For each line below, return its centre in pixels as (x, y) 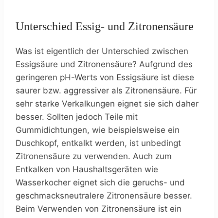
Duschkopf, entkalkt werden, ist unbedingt (98, 143)
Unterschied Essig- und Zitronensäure (105, 26)
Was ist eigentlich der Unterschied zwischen (102, 51)
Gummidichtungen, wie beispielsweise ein (98, 130)
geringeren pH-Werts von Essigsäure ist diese (105, 77)
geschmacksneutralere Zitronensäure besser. (104, 195)
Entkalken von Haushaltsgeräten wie (87, 169)
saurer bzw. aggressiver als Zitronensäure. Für (106, 90)
